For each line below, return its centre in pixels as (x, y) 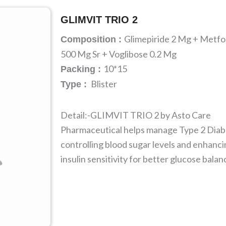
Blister (103, 84)
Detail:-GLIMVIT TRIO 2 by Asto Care (136, 115)
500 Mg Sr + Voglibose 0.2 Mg (119, 54)
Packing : (82, 69)
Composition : (92, 39)
